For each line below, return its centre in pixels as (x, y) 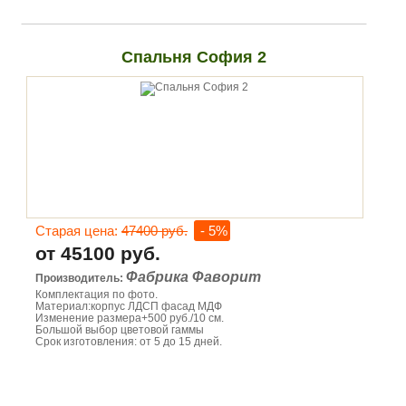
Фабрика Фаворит (193, 277)
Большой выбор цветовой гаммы (120, 330)
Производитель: (81, 278)
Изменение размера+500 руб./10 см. (130, 318)
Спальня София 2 (193, 57)
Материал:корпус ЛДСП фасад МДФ (129, 306)
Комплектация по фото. (97, 295)
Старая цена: (78, 231)
